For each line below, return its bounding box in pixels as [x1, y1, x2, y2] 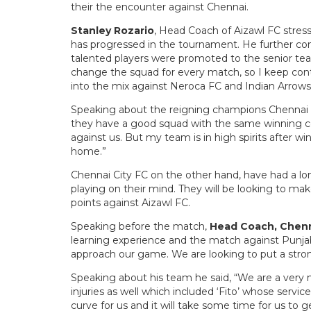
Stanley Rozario [71, 24, 154, 37]
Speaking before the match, [71, 220, 210, 233]
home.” [71, 145, 106, 158]
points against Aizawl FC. [71, 196, 190, 210]
